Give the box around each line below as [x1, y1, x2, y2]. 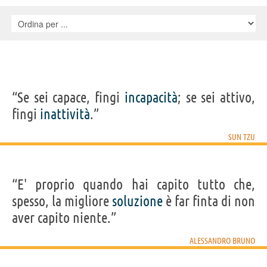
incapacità [124, 89, 178, 105]
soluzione [112, 193, 163, 209]
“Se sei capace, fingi [12, 89, 125, 105]
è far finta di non [163, 193, 255, 209]
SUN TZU [228, 132, 255, 142]
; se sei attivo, [177, 89, 256, 105]
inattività [40, 105, 90, 122]
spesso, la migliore [12, 193, 112, 209]
